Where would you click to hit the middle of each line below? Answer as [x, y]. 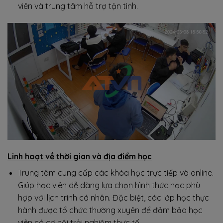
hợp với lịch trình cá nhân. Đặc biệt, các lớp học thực [113, 197]
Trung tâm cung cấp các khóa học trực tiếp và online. [115, 172]
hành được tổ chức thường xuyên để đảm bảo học [110, 210]
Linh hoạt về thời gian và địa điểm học [80, 156]
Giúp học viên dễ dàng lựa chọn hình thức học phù [109, 185]
